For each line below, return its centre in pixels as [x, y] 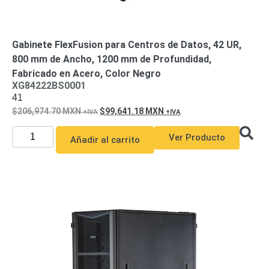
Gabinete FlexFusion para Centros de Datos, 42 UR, [127, 45]
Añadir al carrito [105, 140]
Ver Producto [197, 138]
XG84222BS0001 [49, 86]
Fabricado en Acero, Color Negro [86, 74]
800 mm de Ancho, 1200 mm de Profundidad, [112, 59]
